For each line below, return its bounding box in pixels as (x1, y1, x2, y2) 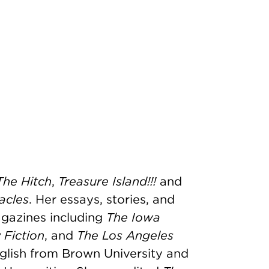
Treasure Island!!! (58, 174, 156, 189)
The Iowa (106, 210, 160, 225)
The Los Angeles (77, 228, 174, 243)
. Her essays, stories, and (29, 192, 175, 207)
